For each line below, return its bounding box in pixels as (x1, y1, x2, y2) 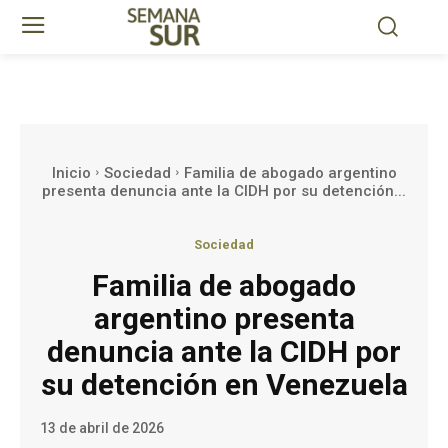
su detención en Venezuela (40, 366, 408, 402)
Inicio (51, 163, 91, 182)
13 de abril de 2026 (40, 420, 164, 437)
